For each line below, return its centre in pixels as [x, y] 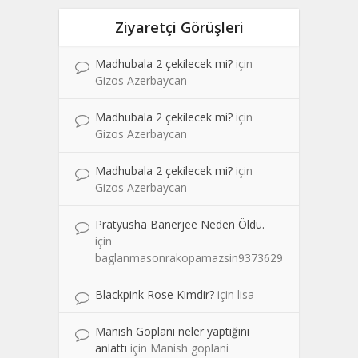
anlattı [111, 348]
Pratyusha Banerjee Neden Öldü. [180, 224]
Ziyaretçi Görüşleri [179, 27]
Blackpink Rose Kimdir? [155, 294]
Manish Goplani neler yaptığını [172, 331]
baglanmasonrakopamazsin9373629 [189, 257]
